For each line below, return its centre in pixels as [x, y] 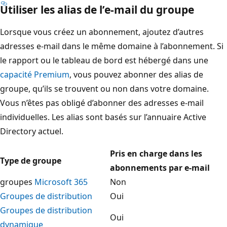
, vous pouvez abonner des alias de [136, 74]
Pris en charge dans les [156, 153]
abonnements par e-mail [160, 167]
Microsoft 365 [61, 182]
